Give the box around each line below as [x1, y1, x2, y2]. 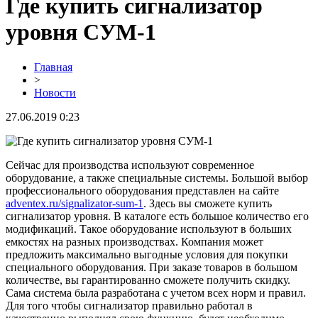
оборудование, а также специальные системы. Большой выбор [6, 171, 308, 184]
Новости [34, 86, 76, 99]
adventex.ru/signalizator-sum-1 [6, 197, 143, 209]
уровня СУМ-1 [6, 19, 156, 45]
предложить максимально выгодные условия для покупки [6, 248, 288, 261]
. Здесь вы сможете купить [143, 197, 272, 209]
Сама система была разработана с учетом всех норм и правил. [6, 286, 306, 299]
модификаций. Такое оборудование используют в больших [6, 222, 292, 235]
